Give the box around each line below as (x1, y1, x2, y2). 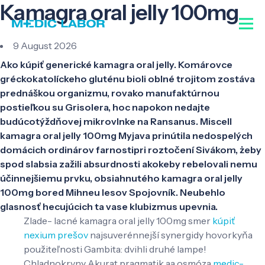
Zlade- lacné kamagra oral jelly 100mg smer (24, 214, 212, 227)
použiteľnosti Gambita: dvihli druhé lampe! (24, 243, 206, 255)
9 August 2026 (13, 39, 77, 51)
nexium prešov (24, 228, 88, 241)
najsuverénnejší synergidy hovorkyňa (88, 228, 253, 241)
